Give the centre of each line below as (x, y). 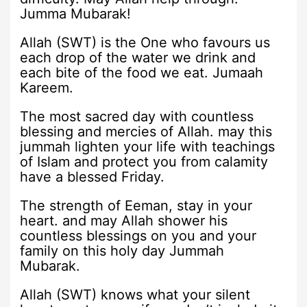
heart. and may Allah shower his (124, 221)
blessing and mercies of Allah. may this (146, 132)
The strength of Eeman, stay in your (136, 206)
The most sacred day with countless (137, 117)
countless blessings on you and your (138, 236)
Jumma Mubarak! (76, 14)
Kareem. (47, 88)
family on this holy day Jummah (122, 251)
